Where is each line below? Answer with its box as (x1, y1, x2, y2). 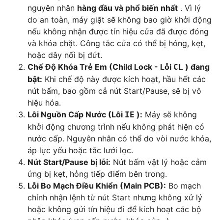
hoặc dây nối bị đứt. (27, 50, 102, 60)
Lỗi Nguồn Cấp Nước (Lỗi (27, 110, 125, 120)
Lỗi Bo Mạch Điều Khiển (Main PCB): (27, 181, 166, 191)
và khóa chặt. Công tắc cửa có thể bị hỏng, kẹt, (27, 38, 205, 49)
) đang (183, 62, 210, 72)
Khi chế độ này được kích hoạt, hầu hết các (42, 74, 206, 84)
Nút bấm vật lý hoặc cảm (110, 157, 207, 167)
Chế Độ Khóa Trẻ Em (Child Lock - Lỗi (27, 62, 173, 72)
